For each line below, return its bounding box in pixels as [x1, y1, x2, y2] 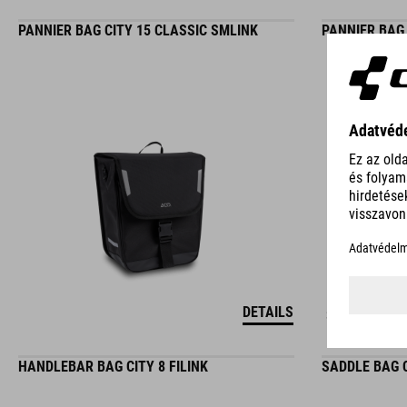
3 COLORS [325, 308, 378, 323]
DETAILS [242, 303, 293, 321]
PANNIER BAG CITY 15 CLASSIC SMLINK [18, 22, 258, 39]
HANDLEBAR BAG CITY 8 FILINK [18, 358, 208, 375]
